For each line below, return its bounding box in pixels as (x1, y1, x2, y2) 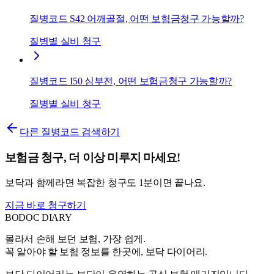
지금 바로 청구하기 (5, 199, 86, 210)
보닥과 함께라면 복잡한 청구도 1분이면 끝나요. (5, 177, 206, 188)
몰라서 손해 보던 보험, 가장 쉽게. (5, 233, 146, 244)
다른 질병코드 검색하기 (20, 127, 120, 138)
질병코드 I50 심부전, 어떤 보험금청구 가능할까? (29, 76, 232, 87)
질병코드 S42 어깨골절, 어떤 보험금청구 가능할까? (29, 13, 244, 24)
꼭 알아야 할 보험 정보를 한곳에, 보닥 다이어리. (5, 246, 208, 257)
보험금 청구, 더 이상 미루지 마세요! (5, 151, 180, 164)
